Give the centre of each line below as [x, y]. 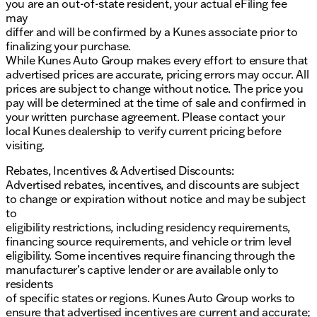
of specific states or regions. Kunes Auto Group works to [151, 298]
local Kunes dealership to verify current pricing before [144, 131]
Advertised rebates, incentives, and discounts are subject [152, 185]
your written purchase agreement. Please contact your [145, 117]
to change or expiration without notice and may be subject [156, 199]
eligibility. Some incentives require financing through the [150, 256]
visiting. [25, 145]
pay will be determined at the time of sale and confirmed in [156, 103]
